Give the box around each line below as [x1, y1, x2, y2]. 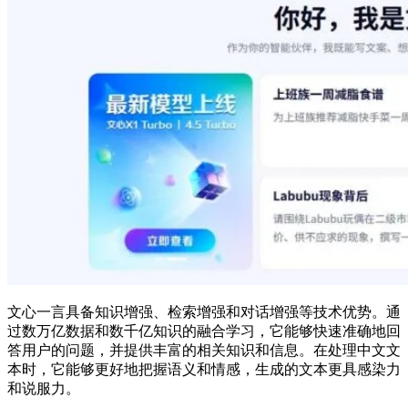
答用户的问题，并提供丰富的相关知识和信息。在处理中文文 [7, 342, 401, 359]
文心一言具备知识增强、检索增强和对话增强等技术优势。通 [7, 304, 401, 321]
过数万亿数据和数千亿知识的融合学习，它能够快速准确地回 [7, 323, 401, 340]
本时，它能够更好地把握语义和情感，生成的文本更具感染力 [7, 362, 401, 378]
